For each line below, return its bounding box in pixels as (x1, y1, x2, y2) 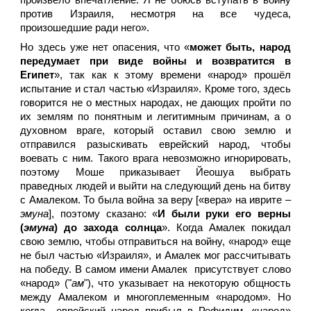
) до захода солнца (54, 222, 162, 233)
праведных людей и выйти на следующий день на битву (20, 180, 291, 192)
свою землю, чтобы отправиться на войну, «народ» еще (20, 236, 291, 247)
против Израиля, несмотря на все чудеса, (20, 8, 291, 19)
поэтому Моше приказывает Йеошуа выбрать (20, 167, 291, 178)
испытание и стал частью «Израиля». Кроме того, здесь (20, 83, 291, 94)
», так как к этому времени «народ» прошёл (54, 69, 291, 81)
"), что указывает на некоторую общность (83, 278, 291, 289)
